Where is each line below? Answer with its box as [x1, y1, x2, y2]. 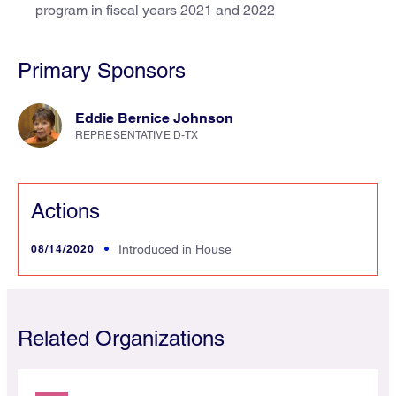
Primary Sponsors [18, 58, 186, 82]
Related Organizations [18, 326, 225, 350]
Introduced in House [118, 242, 232, 256]
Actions [31, 199, 100, 223]
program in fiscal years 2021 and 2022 [35, 2, 275, 19]
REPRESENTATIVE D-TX [75, 129, 199, 141]
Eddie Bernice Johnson [75, 110, 233, 126]
